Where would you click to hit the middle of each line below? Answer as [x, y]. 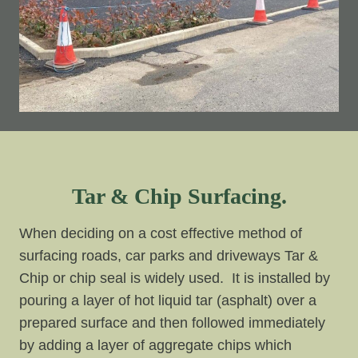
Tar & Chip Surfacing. [179, 196]
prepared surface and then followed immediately [172, 322]
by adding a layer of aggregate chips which [155, 345]
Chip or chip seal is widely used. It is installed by [175, 278]
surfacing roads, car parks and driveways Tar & [169, 255]
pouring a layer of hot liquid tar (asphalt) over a [168, 300]
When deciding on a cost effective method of [161, 233]
